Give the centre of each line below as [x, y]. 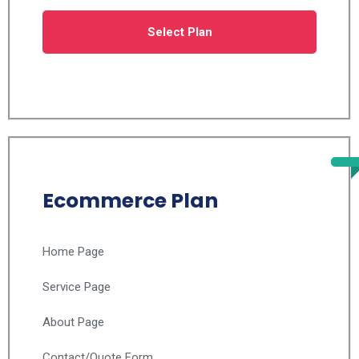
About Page [73, 322]
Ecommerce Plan [130, 201]
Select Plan [179, 32]
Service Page [77, 287]
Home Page [73, 252]
